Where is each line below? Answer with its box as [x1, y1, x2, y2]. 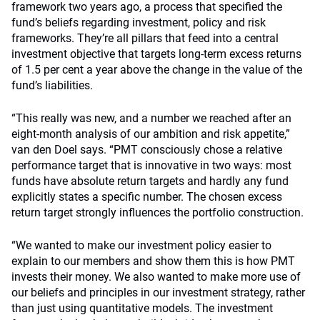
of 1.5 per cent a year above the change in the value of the [11, 63, 302, 76]
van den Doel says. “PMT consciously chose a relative [11, 143, 282, 156]
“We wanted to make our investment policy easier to [11, 239, 271, 252]
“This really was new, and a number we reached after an [11, 111, 291, 125]
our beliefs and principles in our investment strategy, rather [11, 286, 305, 299]
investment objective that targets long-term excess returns [11, 47, 301, 61]
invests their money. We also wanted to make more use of [11, 270, 301, 284]
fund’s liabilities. [11, 79, 93, 92]
